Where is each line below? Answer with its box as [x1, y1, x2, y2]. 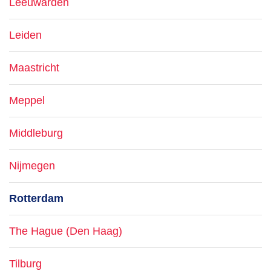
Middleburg [9, 127, 63, 139]
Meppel [9, 94, 45, 106]
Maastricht [9, 62, 59, 74]
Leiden [9, 29, 42, 41]
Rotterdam [9, 192, 64, 204]
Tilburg [9, 258, 42, 270]
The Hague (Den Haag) [9, 225, 122, 237]
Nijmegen [9, 160, 55, 172]
